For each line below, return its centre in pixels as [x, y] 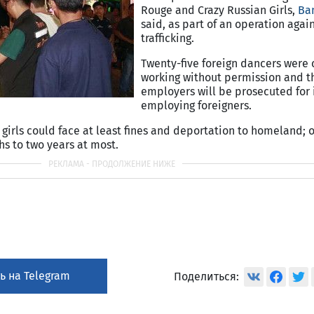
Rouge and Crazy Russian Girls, [219, 10]
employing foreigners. [196, 105]
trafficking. [168, 38]
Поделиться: [207, 277]
